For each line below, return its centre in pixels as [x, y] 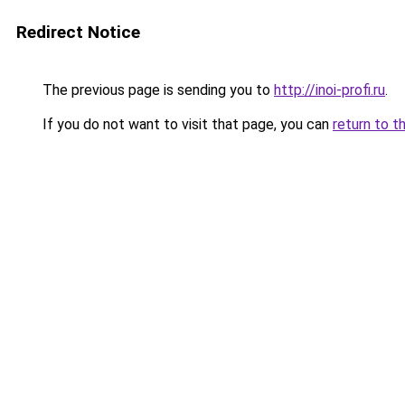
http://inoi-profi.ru [330, 90]
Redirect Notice [78, 32]
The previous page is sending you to [156, 90]
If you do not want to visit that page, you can [186, 124]
